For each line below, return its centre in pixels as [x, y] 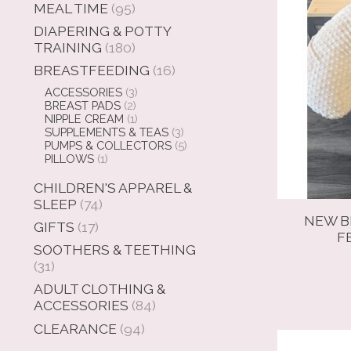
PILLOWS [69, 159]
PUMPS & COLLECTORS [108, 146]
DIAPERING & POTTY [102, 31]
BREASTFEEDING [92, 70]
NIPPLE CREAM [84, 119]
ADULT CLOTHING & [100, 289]
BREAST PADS [82, 106]
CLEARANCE [75, 328]
